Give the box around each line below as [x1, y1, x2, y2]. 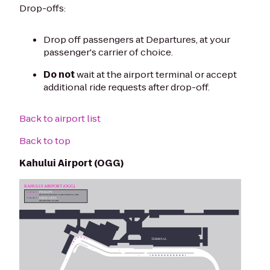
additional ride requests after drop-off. [43, 81, 210, 94]
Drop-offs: [19, 2, 66, 15]
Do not [43, 68, 75, 81]
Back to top [19, 134, 71, 148]
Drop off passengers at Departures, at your [43, 33, 230, 46]
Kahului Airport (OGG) [19, 157, 124, 170]
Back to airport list [19, 112, 101, 125]
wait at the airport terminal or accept [75, 68, 237, 81]
